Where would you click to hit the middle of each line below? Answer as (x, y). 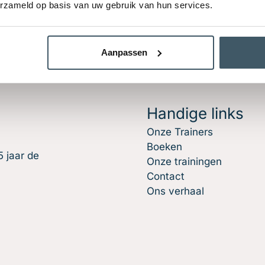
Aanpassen (124, 52)
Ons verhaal (175, 191)
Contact (166, 176)
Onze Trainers (180, 132)
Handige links (195, 113)
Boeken (164, 147)
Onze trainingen (184, 161)
